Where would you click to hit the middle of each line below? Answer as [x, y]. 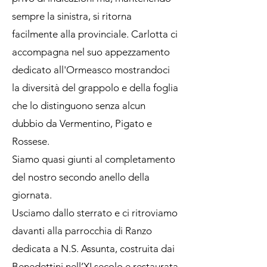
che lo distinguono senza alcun [79, 105]
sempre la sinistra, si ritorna [72, 16]
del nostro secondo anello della [81, 177]
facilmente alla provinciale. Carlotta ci [95, 34]
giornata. [32, 195]
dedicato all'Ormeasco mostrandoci [91, 70]
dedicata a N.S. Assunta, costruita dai [93, 249]
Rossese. [31, 141]
